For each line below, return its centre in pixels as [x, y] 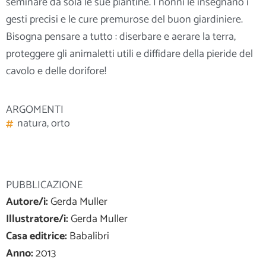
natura [32, 124]
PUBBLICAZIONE [44, 186]
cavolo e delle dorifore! [56, 71]
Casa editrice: [37, 237]
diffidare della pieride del [197, 54]
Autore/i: [27, 202]
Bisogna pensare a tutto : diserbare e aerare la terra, [121, 37]
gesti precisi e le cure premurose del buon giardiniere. [124, 19]
